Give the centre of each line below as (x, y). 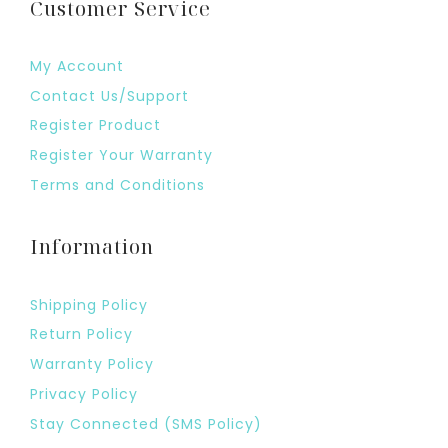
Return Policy (81, 334)
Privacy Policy (84, 394)
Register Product (95, 125)
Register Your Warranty (121, 155)
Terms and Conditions (117, 185)
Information (92, 247)
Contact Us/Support (109, 95)
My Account (77, 65)
